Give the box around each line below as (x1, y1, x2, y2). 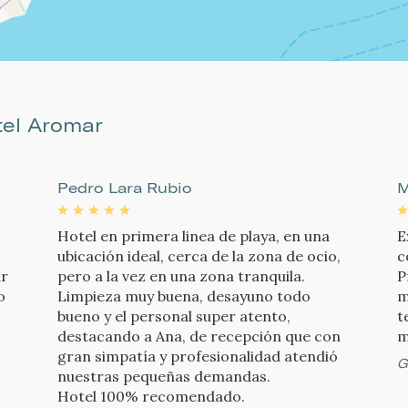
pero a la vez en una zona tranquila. (56, 267, 305, 286)
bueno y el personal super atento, (56, 307, 291, 326)
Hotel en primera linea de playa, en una (56, 227, 330, 246)
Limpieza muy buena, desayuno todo (56, 287, 311, 306)
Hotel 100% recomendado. (56, 387, 245, 406)
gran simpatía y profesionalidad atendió (56, 347, 338, 366)
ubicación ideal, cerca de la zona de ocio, (56, 247, 341, 266)
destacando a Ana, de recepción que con (56, 327, 341, 346)
